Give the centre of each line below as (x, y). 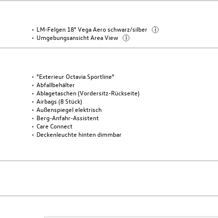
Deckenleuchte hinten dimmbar (79, 134)
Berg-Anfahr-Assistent (67, 118)
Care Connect (54, 126)
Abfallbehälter (55, 85)
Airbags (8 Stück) (59, 101)
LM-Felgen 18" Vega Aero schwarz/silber (92, 29)
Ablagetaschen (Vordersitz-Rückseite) (88, 93)
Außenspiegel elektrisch (69, 109)
